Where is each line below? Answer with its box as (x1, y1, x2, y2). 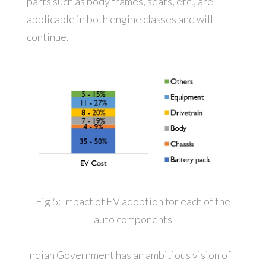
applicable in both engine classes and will (26, 12, 213, 26)
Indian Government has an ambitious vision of (26, 248, 231, 262)
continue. (26, 30, 69, 44)
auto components (94, 213, 172, 226)
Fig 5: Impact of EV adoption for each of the (36, 195, 230, 208)
